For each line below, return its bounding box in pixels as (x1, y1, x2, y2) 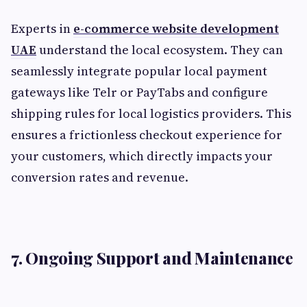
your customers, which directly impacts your (11, 147, 273, 165)
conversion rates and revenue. (11, 169, 188, 186)
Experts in (11, 20, 73, 38)
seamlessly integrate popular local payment (11, 62, 267, 80)
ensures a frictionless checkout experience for (11, 126, 282, 144)
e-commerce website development (73, 20, 279, 38)
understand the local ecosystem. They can (36, 41, 283, 59)
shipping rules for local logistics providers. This (11, 105, 291, 123)
